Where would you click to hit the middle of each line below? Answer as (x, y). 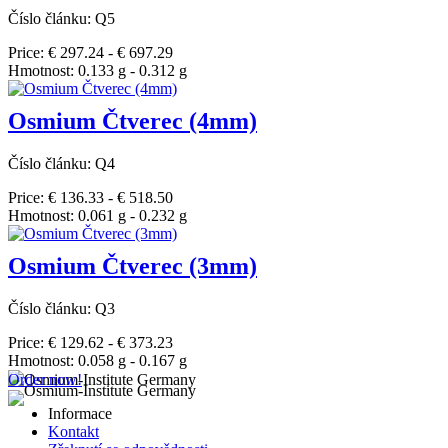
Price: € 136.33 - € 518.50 (90, 197)
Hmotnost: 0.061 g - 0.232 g (97, 215)
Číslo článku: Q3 (61, 308)
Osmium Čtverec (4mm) (132, 120)
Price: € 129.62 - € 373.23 (90, 342)
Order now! (45, 379)
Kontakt (73, 431)
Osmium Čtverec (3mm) (132, 265)
